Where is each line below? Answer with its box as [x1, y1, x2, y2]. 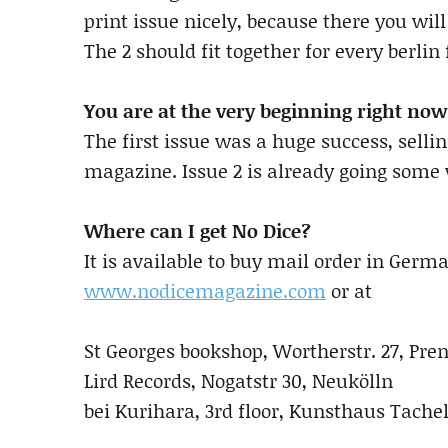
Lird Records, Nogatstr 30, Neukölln [84, 367, 393, 394]
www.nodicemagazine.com [84, 277, 326, 304]
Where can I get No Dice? [84, 217, 311, 244]
